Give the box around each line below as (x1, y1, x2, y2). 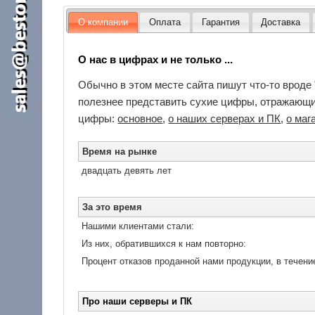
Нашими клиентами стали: (82, 220, 195, 231)
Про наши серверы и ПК (82, 295, 193, 307)
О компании (77, 16, 128, 27)
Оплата (149, 16, 181, 27)
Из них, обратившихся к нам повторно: (82, 238, 247, 249)
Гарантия (202, 16, 240, 27)
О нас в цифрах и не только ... (78, 53, 233, 65)
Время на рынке (82, 146, 157, 157)
